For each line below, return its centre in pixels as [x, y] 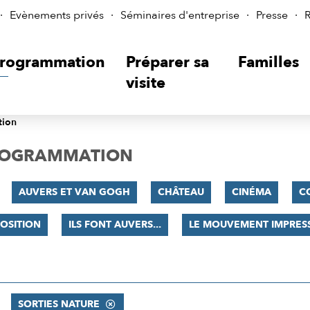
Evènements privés [57, 15]
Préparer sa [167, 62]
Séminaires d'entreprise [180, 15]
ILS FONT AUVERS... [115, 225]
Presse [272, 15]
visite [145, 83]
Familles [269, 62]
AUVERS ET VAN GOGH [74, 192]
